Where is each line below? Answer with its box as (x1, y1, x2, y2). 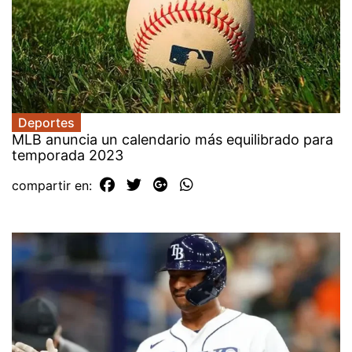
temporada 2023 (12, 147, 123, 164)
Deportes (18, 115, 75, 131)
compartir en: (12, 178, 96, 194)
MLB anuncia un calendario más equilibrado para (12, 131, 333, 148)
